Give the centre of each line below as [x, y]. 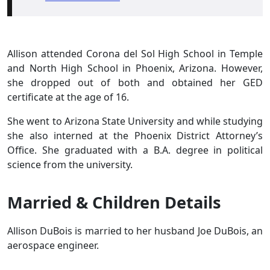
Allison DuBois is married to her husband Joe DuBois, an [135, 231]
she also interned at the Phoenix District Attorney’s [135, 135]
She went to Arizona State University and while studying [135, 121]
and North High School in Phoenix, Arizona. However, [135, 68]
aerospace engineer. [54, 245]
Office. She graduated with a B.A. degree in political [135, 150]
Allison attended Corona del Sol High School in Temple [135, 53]
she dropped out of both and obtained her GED [135, 82]
